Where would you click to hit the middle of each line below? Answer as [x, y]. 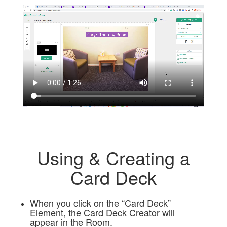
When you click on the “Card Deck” [100, 203]
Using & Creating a [113, 158]
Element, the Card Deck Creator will [102, 213]
